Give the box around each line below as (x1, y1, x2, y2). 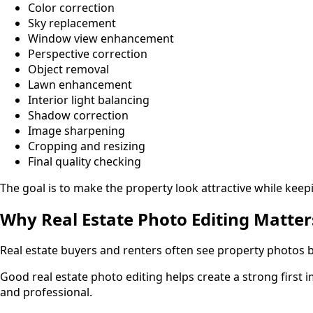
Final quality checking (28, 153, 141, 169)
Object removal (28, 61, 109, 77)
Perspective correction (28, 45, 147, 61)
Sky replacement (28, 15, 116, 31)
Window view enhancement (28, 30, 174, 46)
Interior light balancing (28, 92, 150, 108)
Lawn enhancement (28, 76, 132, 92)
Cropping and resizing (28, 138, 145, 154)
